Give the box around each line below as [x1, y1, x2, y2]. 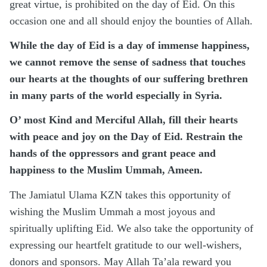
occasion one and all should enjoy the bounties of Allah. [10, 14, 253, 27]
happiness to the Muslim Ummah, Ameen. [10, 164, 203, 176]
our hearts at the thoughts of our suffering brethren [10, 72, 248, 85]
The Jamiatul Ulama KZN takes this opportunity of [10, 188, 231, 201]
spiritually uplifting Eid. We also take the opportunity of [10, 222, 253, 234]
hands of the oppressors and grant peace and [10, 147, 216, 160]
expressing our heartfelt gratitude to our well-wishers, [10, 238, 242, 251]
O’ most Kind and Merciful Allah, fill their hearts [10, 114, 238, 126]
